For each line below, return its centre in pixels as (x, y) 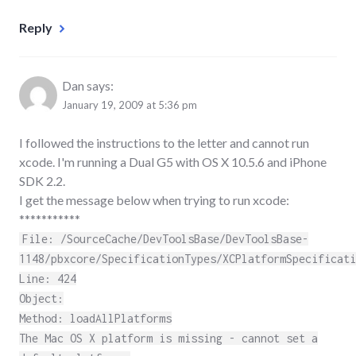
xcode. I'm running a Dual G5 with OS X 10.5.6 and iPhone (173, 161)
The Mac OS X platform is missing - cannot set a (168, 338)
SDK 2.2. (42, 180)
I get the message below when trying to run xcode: (154, 199)
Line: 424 (48, 278)
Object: (41, 298)
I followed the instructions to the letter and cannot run (164, 142)
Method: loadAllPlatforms (95, 318)
